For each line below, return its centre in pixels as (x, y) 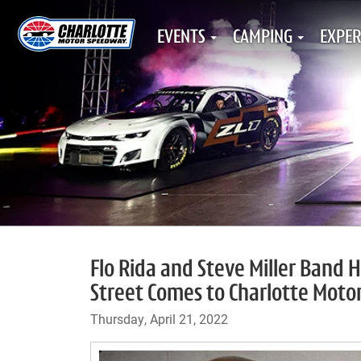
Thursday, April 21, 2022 (159, 319)
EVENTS (181, 38)
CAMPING (263, 38)
